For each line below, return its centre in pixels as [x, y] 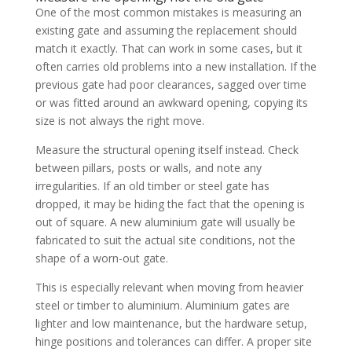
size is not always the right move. [119, 120]
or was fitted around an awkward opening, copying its [171, 102]
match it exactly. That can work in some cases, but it [169, 48]
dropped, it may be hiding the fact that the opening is [170, 203]
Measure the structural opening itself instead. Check [167, 149]
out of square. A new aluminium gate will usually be [165, 222]
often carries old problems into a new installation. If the [176, 66]
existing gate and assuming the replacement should [166, 30]
